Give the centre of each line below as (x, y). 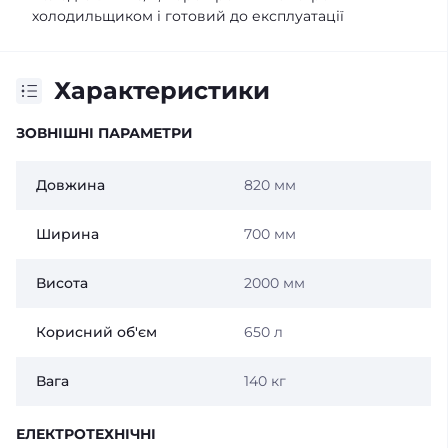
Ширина (67, 234)
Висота (62, 283)
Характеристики (162, 91)
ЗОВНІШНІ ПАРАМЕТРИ (104, 133)
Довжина (70, 185)
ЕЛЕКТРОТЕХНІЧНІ (86, 434)
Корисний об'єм (96, 332)
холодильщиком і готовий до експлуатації (188, 16)
